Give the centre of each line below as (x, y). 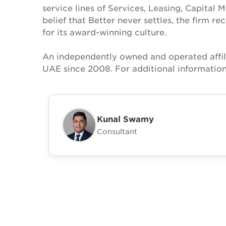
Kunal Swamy (125, 118)
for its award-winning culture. (104, 32)
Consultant (117, 131)
